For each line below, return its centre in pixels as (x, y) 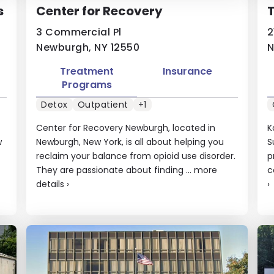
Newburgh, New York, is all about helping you (130, 142)
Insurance (187, 71)
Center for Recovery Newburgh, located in (126, 128)
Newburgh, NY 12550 (88, 47)
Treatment (87, 71)
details (50, 184)
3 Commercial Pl (79, 32)
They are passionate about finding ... (115, 170)
